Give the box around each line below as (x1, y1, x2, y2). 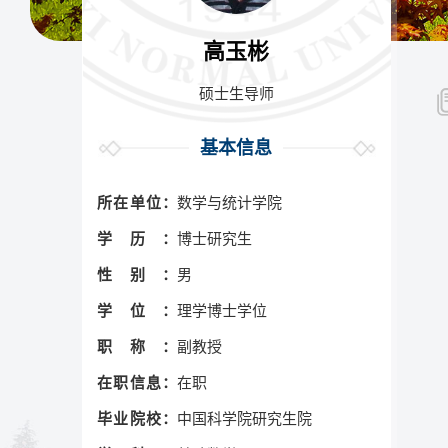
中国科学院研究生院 (177, 410, 312, 427)
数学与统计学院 (177, 194, 282, 211)
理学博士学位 (177, 302, 267, 319)
